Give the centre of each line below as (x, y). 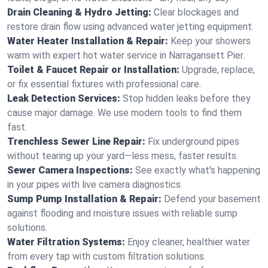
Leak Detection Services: (64, 98)
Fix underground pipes (194, 141)
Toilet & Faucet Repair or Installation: (93, 70)
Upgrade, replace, (218, 70)
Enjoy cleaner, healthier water (189, 242)
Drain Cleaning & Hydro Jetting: (79, 12)
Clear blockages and (196, 12)
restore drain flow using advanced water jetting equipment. (130, 27)
